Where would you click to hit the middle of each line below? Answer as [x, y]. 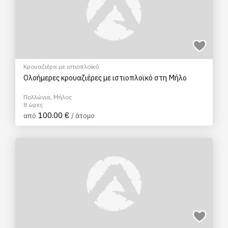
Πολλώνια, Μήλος [48, 97]
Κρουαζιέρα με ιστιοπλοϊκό [61, 66]
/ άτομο [83, 116]
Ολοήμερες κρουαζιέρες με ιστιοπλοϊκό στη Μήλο [105, 78]
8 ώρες [33, 105]
